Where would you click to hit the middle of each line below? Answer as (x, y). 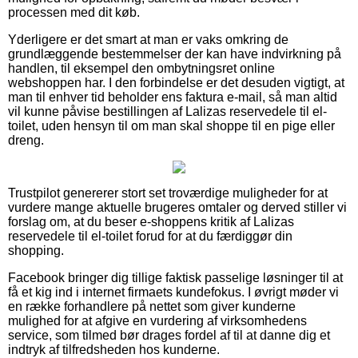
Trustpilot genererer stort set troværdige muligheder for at (168, 193)
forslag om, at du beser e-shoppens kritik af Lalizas (151, 221)
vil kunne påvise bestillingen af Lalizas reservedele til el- (167, 111)
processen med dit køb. (74, 12)
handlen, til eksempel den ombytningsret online (141, 68)
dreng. (26, 140)
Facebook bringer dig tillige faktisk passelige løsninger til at (175, 277)
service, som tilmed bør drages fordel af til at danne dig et (169, 335)
